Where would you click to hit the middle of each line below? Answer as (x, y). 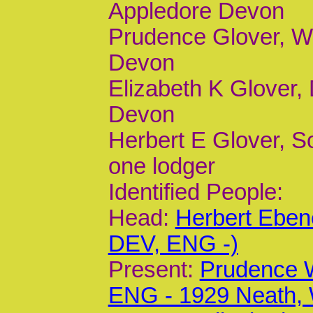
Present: (154, 269)
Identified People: (195, 192)
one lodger (161, 166)
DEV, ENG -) (173, 243)
